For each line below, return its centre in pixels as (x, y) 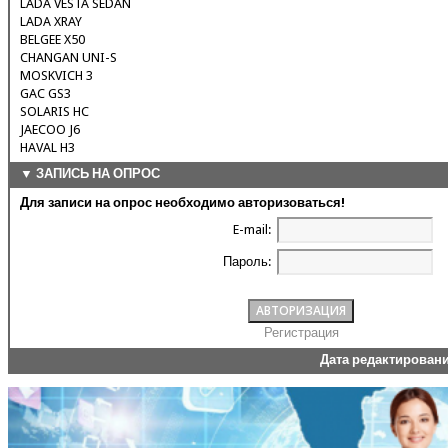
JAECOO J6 (50, 130)
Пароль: (247, 262)
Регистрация (301, 333)
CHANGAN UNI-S (68, 58)
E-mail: (252, 230)
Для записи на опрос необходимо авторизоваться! (182, 203)
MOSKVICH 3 (56, 76)
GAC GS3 (45, 94)
